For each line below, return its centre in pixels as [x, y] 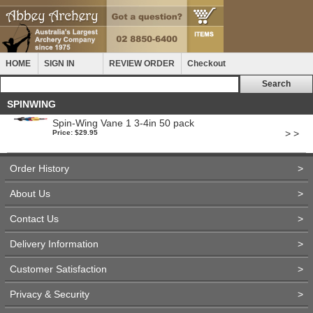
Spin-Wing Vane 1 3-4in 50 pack [123, 123]
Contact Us [34, 219]
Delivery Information [54, 244]
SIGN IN [59, 64]
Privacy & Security [50, 294]
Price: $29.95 [75, 132]
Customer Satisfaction [58, 269]
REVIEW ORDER [142, 64]
